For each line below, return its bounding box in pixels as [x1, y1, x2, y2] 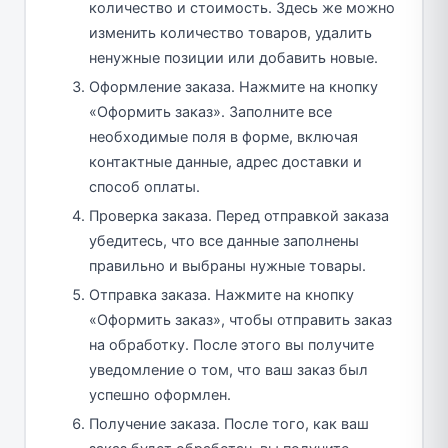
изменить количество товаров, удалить [89, 23, 372, 42]
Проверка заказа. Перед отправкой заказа [89, 206, 389, 225]
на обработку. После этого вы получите [89, 335, 374, 354]
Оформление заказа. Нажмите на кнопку [89, 77, 378, 96]
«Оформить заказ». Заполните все [89, 102, 332, 121]
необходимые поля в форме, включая [89, 127, 358, 146]
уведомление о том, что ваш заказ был [89, 360, 368, 379]
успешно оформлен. [89, 385, 231, 404]
